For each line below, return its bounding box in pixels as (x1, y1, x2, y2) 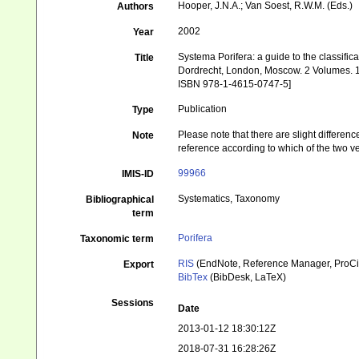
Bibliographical (86, 194, 155, 205)
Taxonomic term (80, 233, 155, 244)
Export (123, 259, 155, 270)
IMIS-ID (122, 168, 155, 179)
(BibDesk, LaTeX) (208, 272, 287, 283)
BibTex (178, 272, 208, 283)
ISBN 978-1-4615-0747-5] (178, 79, 292, 90)
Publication (178, 103, 228, 115)
